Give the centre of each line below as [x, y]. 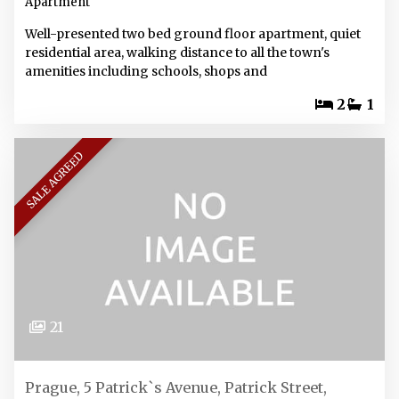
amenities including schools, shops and [146, 71]
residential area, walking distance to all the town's [177, 53]
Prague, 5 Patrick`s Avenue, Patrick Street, [176, 387]
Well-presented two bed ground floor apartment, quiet [193, 34]
